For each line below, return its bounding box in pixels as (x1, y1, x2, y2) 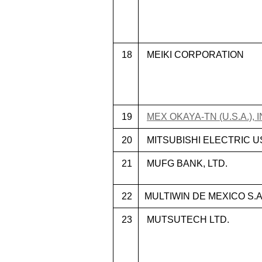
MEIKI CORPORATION (144, 50, 244, 60)
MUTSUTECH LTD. (144, 215, 229, 225)
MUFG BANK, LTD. (144, 158, 227, 168)
